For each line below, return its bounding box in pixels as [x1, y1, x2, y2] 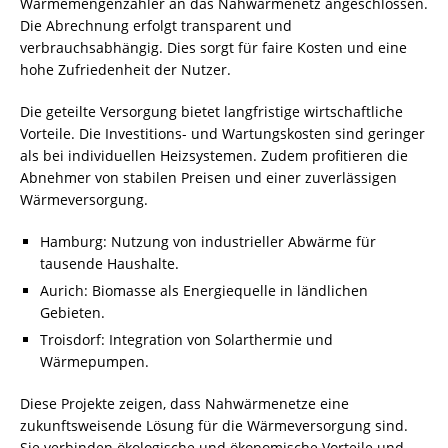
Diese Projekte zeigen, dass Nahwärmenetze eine [20, 394, 349, 413]
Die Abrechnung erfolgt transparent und [20, 16, 292, 35]
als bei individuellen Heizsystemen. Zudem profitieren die [20, 146, 408, 165]
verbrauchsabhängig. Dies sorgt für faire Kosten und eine [20, 38, 407, 57]
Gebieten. [40, 303, 105, 322]
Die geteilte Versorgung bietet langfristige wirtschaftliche [20, 102, 403, 121]
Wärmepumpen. [40, 352, 149, 371]
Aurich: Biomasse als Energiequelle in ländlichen [40, 281, 368, 300]
